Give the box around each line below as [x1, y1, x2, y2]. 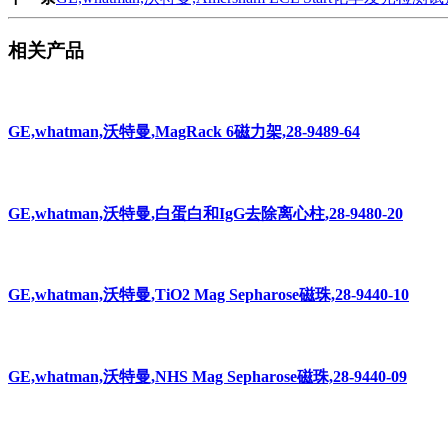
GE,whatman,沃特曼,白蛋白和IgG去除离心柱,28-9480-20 [8, 204, 403, 222]
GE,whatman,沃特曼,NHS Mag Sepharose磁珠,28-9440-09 [8, 367, 407, 385]
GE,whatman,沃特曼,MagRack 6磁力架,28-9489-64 [8, 123, 360, 141]
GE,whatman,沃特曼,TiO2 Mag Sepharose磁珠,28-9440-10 [8, 286, 409, 304]
